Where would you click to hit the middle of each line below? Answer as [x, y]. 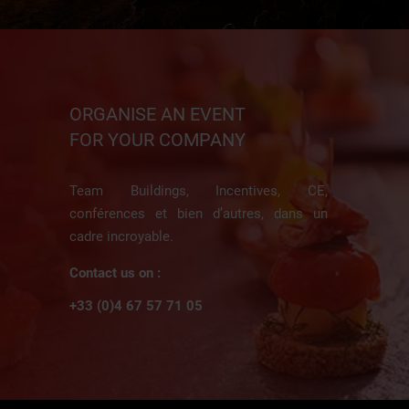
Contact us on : [115, 273]
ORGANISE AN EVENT [158, 115]
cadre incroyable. [122, 237]
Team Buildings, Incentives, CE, [199, 191]
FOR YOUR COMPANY [158, 140]
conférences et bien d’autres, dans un [199, 214]
